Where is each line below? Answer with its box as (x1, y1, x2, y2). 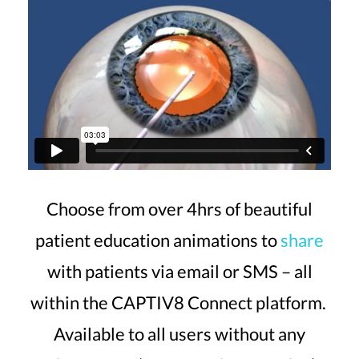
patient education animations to (35, 229, 280, 252)
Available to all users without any (54, 323, 305, 345)
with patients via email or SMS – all (46, 260, 313, 283)
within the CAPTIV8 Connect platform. (30, 292, 329, 314)
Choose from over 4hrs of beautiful (46, 198, 313, 220)
